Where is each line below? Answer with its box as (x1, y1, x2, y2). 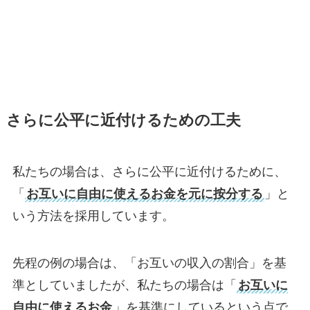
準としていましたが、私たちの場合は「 (12, 278, 237, 293)
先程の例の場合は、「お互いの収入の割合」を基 (12, 256, 286, 271)
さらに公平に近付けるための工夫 (6, 112, 241, 129)
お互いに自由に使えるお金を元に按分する (26, 187, 263, 201)
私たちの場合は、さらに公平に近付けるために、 (12, 165, 286, 179)
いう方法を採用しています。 (12, 209, 174, 224)
